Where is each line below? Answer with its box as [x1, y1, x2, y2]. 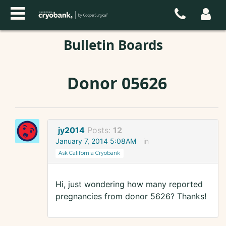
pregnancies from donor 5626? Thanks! [55, 191, 206, 202]
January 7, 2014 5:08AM [55, 137, 136, 146]
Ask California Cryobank [59, 150, 121, 156]
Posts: [87, 125, 113, 136]
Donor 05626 [67, 72, 167, 94]
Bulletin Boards [63, 36, 163, 54]
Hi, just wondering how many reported [55, 179, 203, 190]
